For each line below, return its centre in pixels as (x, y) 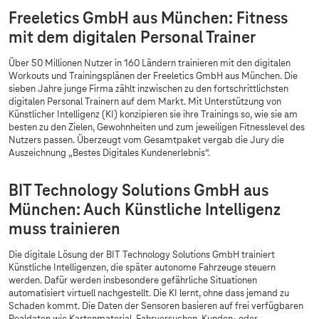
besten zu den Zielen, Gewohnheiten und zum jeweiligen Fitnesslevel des (157, 128)
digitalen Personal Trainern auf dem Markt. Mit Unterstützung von (145, 103)
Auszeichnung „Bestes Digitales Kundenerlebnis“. (109, 154)
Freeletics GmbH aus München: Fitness (148, 19)
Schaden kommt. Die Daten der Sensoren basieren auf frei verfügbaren (156, 307)
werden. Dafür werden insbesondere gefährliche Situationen (133, 281)
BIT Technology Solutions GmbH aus (138, 192)
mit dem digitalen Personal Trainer (134, 38)
